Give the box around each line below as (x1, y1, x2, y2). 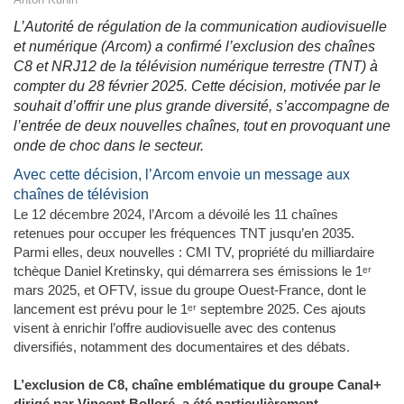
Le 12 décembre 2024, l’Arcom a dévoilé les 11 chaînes (14, 207, 338, 223)
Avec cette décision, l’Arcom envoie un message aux (14, 167, 350, 183)
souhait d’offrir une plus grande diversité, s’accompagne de (14, 98, 390, 115)
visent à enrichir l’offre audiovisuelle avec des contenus (14, 320, 336, 336)
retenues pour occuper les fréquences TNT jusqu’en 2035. (14, 225, 354, 242)
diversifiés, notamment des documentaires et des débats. (14, 339, 350, 355)
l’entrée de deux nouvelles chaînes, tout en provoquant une (14, 118, 390, 134)
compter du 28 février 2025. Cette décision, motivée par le (14, 78, 381, 95)
